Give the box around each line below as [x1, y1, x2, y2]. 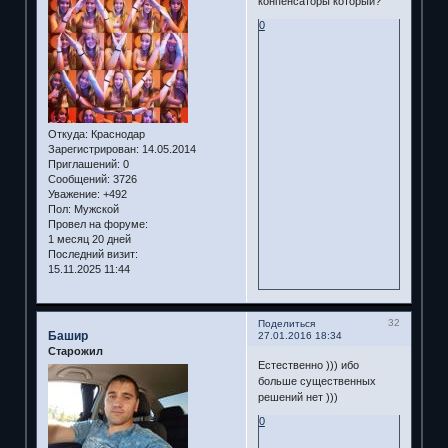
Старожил [47, 345, 103, 358]
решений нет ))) [257, 390, 338, 403]
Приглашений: [47, 158, 120, 171]
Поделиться [257, 318, 315, 330]
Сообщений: [47, 173, 110, 186]
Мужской [70, 203, 119, 216]
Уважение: [47, 188, 100, 201]
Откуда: [47, 128, 88, 141]
